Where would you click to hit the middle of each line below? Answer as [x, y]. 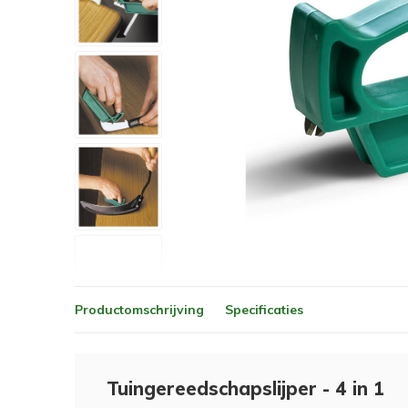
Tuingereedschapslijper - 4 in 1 [245, 388]
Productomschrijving [139, 309]
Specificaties [264, 309]
